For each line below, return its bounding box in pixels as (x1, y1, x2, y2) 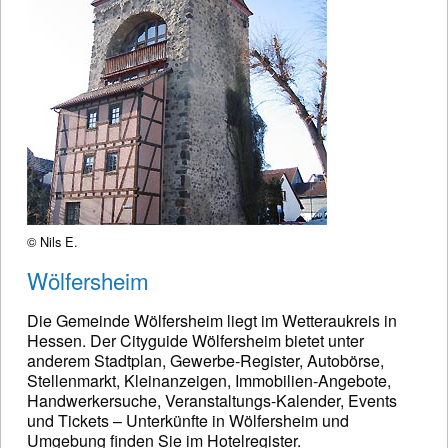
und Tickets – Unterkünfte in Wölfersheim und (27, 408, 349, 432)
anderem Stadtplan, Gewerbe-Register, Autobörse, (27, 348, 384, 372)
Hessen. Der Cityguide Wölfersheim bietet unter (27, 328, 364, 352)
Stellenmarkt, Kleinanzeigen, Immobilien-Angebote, (27, 368, 391, 392)
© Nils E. (27, 231, 78, 251)
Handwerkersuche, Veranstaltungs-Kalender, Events (27, 388, 397, 412)
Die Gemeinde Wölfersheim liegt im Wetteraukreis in (27, 308, 397, 332)
